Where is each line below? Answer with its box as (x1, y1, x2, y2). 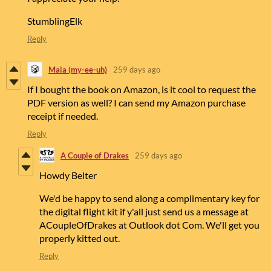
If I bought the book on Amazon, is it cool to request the (27, 83, 256, 96)
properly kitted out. (39, 232, 120, 244)
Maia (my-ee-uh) (48, 64, 107, 74)
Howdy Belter (39, 169, 97, 181)
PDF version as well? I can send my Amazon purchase (27, 97, 246, 109)
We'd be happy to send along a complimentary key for (39, 192, 260, 204)
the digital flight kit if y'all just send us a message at (39, 206, 249, 218)
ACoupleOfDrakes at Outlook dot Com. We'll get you (39, 219, 260, 231)
